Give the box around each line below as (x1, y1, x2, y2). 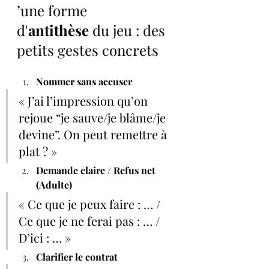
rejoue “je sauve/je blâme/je (19, 109, 169, 125)
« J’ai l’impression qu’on (19, 92, 151, 109)
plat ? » (19, 142, 57, 159)
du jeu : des (89, 20, 169, 40)
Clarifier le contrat (36, 250, 118, 263)
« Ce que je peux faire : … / (19, 195, 163, 212)
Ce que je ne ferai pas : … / (19, 212, 163, 229)
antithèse (28, 20, 89, 40)
